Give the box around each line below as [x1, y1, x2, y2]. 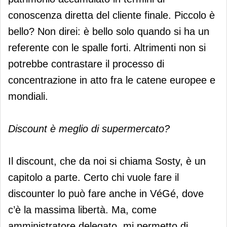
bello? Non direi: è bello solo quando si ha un [8, 25, 209, 37]
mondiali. [8, 90, 48, 102]
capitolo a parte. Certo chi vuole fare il [8, 171, 179, 183]
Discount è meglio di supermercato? [8, 123, 170, 134]
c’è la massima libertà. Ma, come [8, 204, 157, 215]
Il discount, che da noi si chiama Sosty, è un [8, 155, 206, 167]
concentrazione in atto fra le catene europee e [8, 74, 215, 86]
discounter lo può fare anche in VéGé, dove [8, 187, 204, 199]
